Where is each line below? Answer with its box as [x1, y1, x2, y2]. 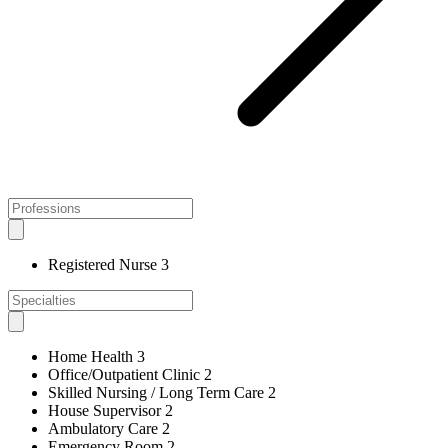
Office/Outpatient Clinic [48, 365, 200, 383]
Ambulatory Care [48, 419, 158, 437]
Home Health [48, 347, 133, 365]
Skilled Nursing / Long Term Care [48, 383, 264, 401]
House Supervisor [48, 401, 161, 419]
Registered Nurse [48, 255, 157, 273]
